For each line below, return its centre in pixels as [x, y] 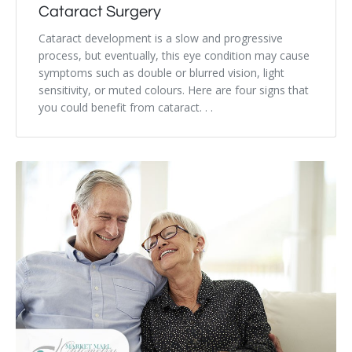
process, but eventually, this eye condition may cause [174, 55]
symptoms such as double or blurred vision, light [161, 72]
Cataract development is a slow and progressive [161, 38]
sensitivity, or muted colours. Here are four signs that [174, 90]
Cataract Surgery [100, 11]
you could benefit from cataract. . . [126, 107]
